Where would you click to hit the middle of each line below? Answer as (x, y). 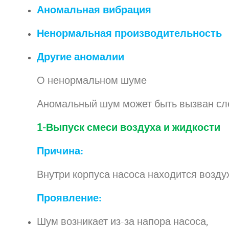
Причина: (60, 151)
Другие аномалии (81, 57)
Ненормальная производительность (129, 34)
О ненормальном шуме (92, 81)
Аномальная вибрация (94, 10)
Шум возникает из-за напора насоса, (123, 222)
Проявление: (69, 198)
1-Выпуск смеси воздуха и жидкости (129, 128)
